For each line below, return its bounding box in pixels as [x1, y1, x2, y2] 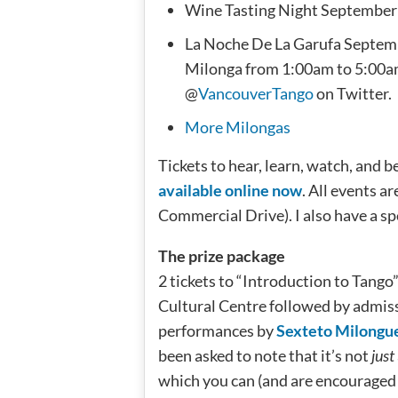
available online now [158, 179, 302, 200]
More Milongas [185, 116, 291, 137]
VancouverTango [198, 83, 314, 103]
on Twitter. [314, 83, 392, 103]
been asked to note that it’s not [158, 345, 371, 365]
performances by [158, 320, 276, 340]
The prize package [158, 245, 285, 266]
